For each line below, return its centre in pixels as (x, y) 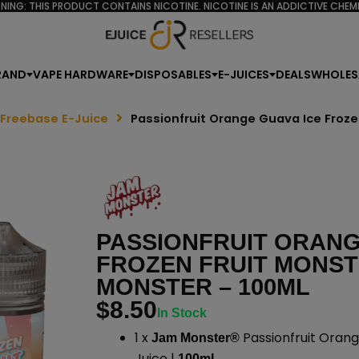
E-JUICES (244, 74)
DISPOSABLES (173, 74)
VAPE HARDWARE (81, 74)
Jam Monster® (195, 338)
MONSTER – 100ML (203, 287)
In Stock (182, 313)
